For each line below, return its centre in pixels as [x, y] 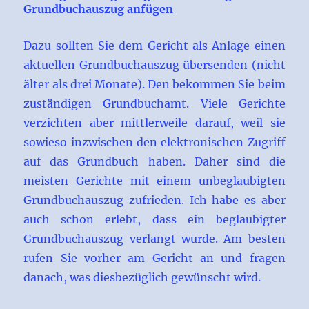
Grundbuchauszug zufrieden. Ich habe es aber [154, 200]
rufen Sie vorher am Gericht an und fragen [154, 258]
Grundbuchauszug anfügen [99, 9]
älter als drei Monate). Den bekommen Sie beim [154, 84]
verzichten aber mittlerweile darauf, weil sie [154, 123]
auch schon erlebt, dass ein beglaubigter [154, 220]
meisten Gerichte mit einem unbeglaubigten [154, 181]
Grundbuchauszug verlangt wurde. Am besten [154, 239]
